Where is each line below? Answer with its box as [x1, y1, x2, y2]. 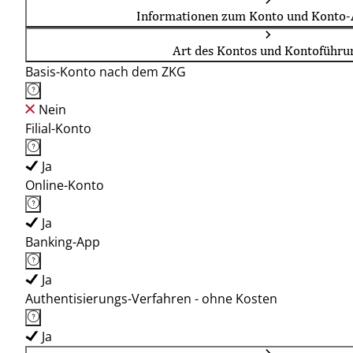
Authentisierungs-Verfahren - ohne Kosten [25, 290, 277, 307]
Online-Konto [25, 176, 104, 194]
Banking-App [25, 233, 100, 251]
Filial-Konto [25, 120, 91, 137]
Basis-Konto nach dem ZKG [25, 63, 186, 80]
